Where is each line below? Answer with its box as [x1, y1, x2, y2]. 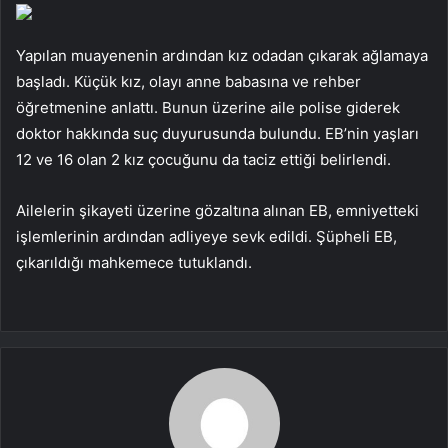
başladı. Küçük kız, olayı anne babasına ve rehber [16, 71, 361, 91]
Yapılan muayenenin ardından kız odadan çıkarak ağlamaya [16, 45, 428, 65]
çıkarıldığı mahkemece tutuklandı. [16, 252, 252, 272]
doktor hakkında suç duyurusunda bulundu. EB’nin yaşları [16, 123, 419, 143]
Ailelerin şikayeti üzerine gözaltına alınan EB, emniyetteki [16, 200, 419, 220]
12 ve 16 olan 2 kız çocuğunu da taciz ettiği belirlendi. [16, 149, 391, 169]
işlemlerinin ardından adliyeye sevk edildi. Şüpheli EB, [16, 226, 397, 246]
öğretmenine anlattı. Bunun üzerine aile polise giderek [16, 97, 400, 117]
